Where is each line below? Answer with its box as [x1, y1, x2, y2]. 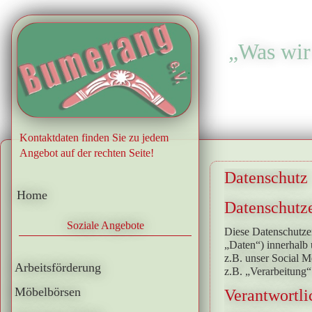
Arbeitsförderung [15, 260, 101, 274]
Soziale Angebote [66, 219, 144, 231]
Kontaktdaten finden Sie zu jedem [19, 132, 169, 143]
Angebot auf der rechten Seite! [19, 147, 154, 159]
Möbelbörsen [15, 285, 81, 299]
